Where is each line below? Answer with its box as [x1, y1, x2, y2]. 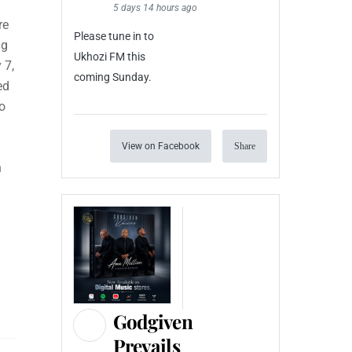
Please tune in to [73, 30, 154, 43]
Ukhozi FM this [73, 50, 145, 64]
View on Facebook [122, 140, 200, 152]
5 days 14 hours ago [112, 2, 197, 14]
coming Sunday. [73, 71, 152, 84]
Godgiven [112, 308, 192, 334]
